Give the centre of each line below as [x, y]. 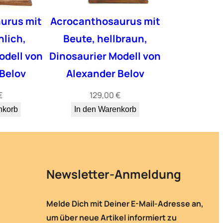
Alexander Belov [105, 74]
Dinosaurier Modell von [105, 56]
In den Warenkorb [105, 110]
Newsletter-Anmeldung [114, 174]
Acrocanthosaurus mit [105, 21]
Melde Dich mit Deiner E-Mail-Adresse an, [125, 204]
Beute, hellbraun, [105, 39]
